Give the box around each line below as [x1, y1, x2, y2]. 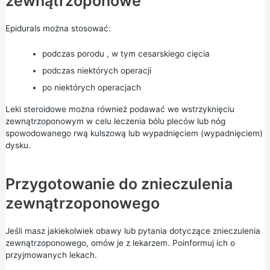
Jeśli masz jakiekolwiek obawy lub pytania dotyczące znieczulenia [5, 225, 260, 236]
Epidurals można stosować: [5, 23, 111, 33]
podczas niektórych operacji [42, 65, 151, 75]
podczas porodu [42, 48, 104, 58]
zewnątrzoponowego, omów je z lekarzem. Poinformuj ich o [5, 237, 235, 248]
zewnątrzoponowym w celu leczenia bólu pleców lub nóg [5, 116, 225, 126]
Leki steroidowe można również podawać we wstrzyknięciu [5, 104, 234, 114]
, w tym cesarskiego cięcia [104, 48, 210, 58]
